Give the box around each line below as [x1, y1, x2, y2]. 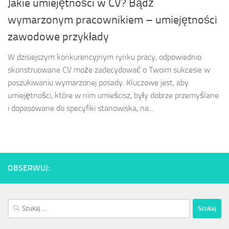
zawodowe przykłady [8, 30, 109, 43]
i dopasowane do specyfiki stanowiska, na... [8, 103, 153, 113]
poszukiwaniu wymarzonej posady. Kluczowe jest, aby [8, 77, 189, 87]
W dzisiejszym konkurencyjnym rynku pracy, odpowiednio [8, 52, 201, 62]
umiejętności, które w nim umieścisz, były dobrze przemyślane [8, 90, 219, 100]
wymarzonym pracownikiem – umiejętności [8, 13, 217, 27]
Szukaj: [7, 199, 29, 209]
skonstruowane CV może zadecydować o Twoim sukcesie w [8, 64, 210, 75]
